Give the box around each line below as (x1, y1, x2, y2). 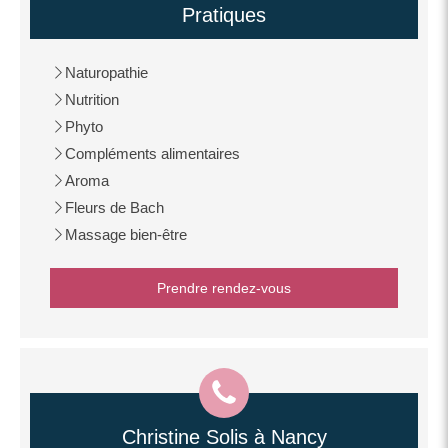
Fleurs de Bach (65, 199, 164, 216)
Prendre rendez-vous (157, 280, 291, 296)
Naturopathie (65, 64, 148, 81)
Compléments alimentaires (65, 145, 240, 162)
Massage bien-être (65, 226, 187, 243)
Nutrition (65, 91, 119, 108)
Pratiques (182, 4, 266, 26)
